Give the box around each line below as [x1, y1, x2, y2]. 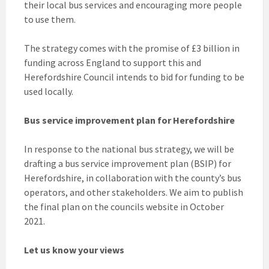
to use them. [24, 13, 76, 26]
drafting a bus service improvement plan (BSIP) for [24, 157, 231, 170]
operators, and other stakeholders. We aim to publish [24, 186, 243, 199]
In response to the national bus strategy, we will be [24, 143, 234, 156]
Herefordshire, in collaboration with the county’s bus [24, 172, 241, 184]
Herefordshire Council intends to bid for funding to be [24, 71, 244, 83]
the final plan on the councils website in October [24, 201, 224, 213]
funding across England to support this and [24, 56, 201, 69]
